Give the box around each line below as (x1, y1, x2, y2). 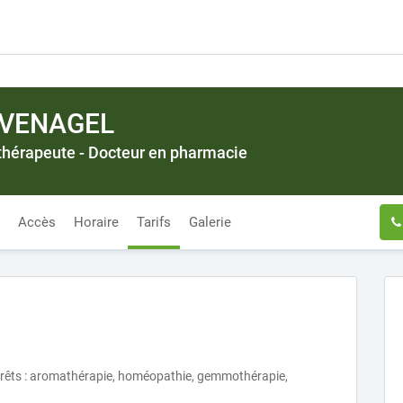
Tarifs (137, 214, 171, 230)
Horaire (74, 214, 119, 230)
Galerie (189, 214, 231, 230)
